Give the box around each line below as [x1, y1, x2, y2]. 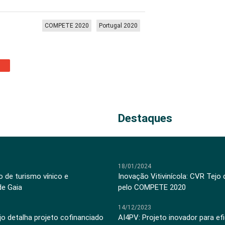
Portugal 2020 [99, 22, 138, 30]
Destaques [118, 111, 173, 126]
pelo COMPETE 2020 [118, 182, 186, 192]
